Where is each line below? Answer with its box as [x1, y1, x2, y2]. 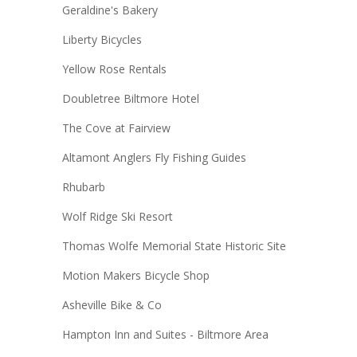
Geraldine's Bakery [61, 2, 158, 18]
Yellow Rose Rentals [61, 61, 167, 76]
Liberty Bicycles [61, 31, 142, 47]
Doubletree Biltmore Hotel [61, 90, 199, 106]
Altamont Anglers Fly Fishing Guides [61, 149, 246, 165]
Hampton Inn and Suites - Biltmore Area [61, 326, 269, 342]
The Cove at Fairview [61, 120, 171, 135]
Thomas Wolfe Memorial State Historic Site [61, 237, 286, 253]
